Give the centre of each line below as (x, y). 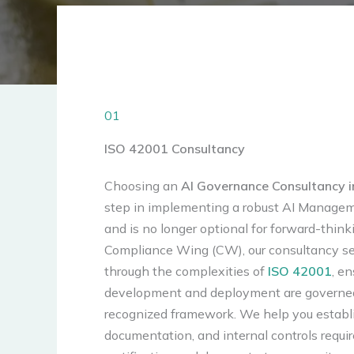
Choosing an (143, 186)
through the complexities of (186, 271)
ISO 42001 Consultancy (175, 149)
